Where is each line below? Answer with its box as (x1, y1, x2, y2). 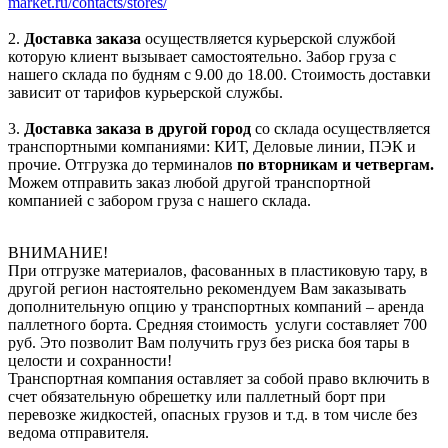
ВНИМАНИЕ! (8, 243, 108, 261)
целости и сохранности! (8, 351, 172, 369)
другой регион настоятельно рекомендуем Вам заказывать (8, 279, 406, 297)
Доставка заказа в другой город (24, 119, 251, 137)
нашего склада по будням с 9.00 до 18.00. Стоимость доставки (8, 65, 431, 83)
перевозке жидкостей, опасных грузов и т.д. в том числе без (8, 405, 417, 423)
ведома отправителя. (8, 423, 149, 441)
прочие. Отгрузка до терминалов (8, 155, 237, 173)
